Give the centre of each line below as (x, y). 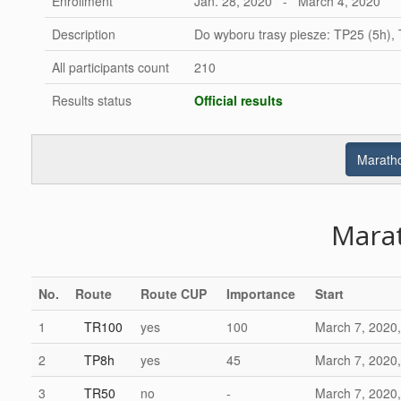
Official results (238, 100)
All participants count (110, 67)
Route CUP (173, 294)
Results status (91, 100)
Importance (260, 294)
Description (83, 34)
